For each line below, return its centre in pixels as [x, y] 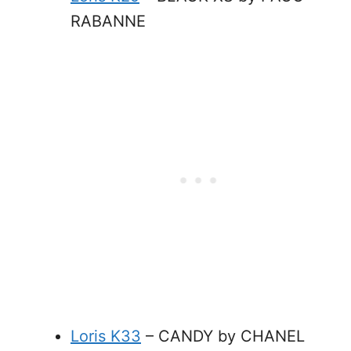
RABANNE [108, 21]
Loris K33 [106, 336]
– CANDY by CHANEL [223, 336]
